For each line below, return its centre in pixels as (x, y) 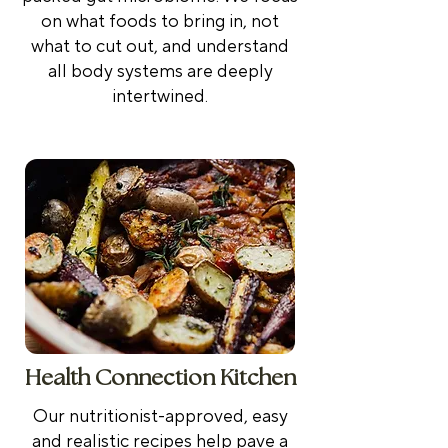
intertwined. (160, 96)
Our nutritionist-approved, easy (160, 416)
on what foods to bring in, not (160, 21)
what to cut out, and (113, 46)
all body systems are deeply (160, 71)
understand (242, 46)
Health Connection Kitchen (160, 378)
